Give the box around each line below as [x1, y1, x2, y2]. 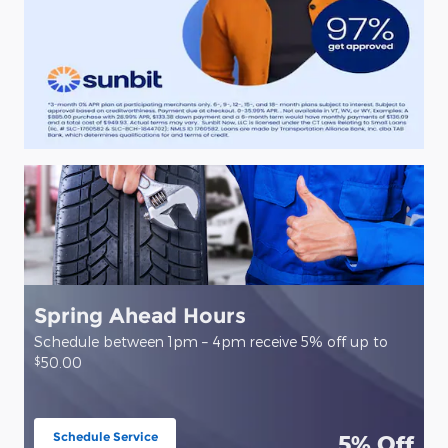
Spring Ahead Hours [34, 302, 247, 328]
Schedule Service [52, 428, 158, 444]
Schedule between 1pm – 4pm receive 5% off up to [34, 332, 389, 350]
